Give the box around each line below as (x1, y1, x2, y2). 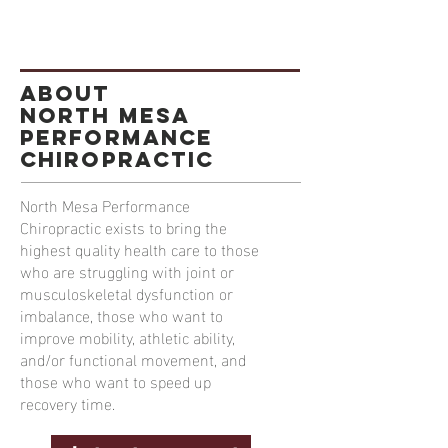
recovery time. (20, 388, 115, 417)
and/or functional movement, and (20, 344, 246, 373)
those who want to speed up (20, 366, 211, 395)
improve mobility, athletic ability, (20, 322, 235, 351)
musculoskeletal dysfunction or (20, 278, 233, 307)
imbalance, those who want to (20, 300, 223, 329)
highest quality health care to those (20, 234, 259, 263)
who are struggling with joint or (20, 256, 234, 285)
